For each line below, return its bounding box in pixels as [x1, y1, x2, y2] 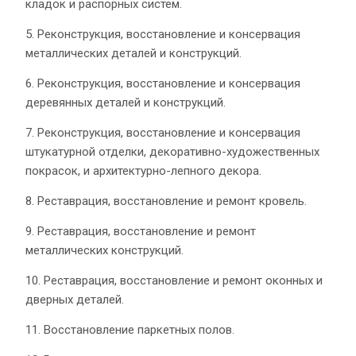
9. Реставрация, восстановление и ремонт [25, 223, 256, 238]
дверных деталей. [25, 292, 124, 307]
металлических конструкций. [25, 242, 184, 257]
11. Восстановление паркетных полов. [25, 322, 234, 337]
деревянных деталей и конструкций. [25, 95, 226, 110]
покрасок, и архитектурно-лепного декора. [25, 163, 261, 178]
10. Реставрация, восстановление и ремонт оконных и [25, 273, 323, 288]
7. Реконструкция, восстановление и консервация [25, 125, 300, 140]
